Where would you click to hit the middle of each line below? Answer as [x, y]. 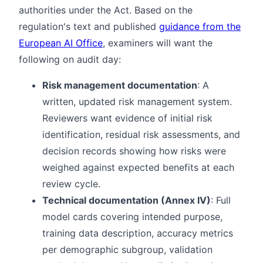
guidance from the [200, 27]
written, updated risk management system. [137, 102]
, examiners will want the [158, 43]
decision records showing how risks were [134, 151]
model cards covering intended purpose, [132, 217]
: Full [221, 200]
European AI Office [61, 43]
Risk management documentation [120, 85]
